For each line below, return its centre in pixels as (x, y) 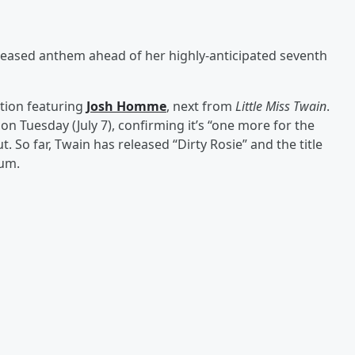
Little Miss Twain (281, 106)
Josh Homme (126, 106)
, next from (201, 106)
